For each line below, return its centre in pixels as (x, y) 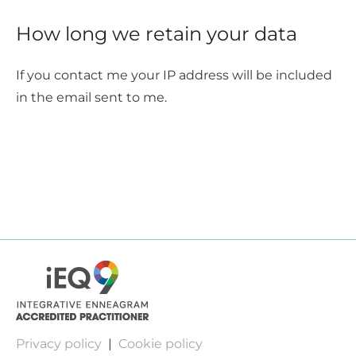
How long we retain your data (157, 34)
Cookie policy (161, 343)
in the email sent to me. (91, 98)
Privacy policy (59, 343)
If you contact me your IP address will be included (174, 75)
